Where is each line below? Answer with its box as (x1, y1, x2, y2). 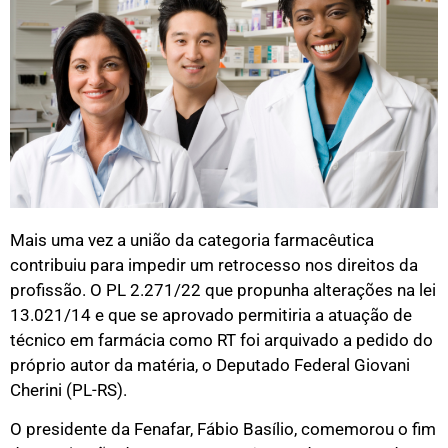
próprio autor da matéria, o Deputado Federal (10, 354, 354, 375)
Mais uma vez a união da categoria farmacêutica (10, 229, 374, 250)
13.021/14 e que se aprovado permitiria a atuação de (10, 304, 412, 325)
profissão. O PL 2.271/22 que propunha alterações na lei (10, 279, 436, 300)
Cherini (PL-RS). (10, 379, 127, 400)
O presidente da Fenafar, (10, 419, 197, 440)
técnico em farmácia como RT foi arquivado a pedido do (10, 329, 433, 350)
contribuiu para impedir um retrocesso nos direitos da (10, 254, 418, 275)
